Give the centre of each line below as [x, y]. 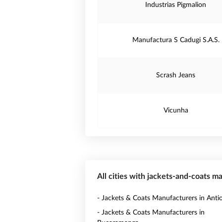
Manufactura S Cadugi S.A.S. [176, 40]
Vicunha [176, 111]
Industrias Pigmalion [176, 5]
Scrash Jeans [176, 75]
